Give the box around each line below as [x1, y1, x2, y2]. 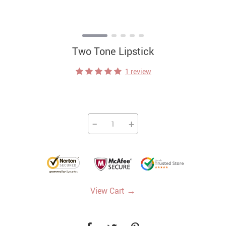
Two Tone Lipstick [72, 44, 154, 58]
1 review [125, 67, 151, 76]
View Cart [90, 185, 127, 196]
